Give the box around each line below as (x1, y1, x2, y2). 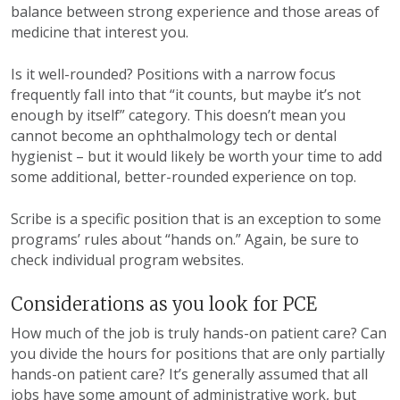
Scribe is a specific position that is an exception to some (11, 209, 381, 229)
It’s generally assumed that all (169, 364, 368, 385)
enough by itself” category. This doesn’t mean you (11, 105, 346, 126)
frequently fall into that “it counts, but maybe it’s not (11, 85, 361, 105)
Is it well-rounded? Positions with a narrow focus (11, 64, 336, 85)
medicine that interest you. (11, 22, 192, 43)
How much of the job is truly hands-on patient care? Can (11, 323, 387, 344)
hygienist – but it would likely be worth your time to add (11, 146, 382, 167)
